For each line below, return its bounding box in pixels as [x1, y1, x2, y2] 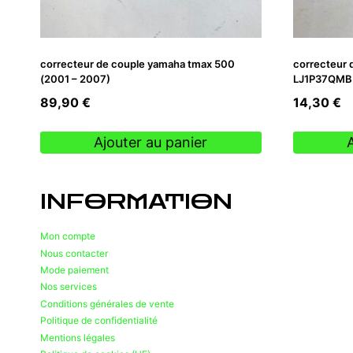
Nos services [40, 281, 97, 293]
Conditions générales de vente [40, 297, 174, 310]
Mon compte [40, 230, 95, 243]
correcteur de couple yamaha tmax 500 [40, 57, 235, 70]
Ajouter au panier [94, 134, 208, 151]
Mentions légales [40, 331, 115, 344]
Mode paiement [40, 264, 109, 277]
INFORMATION [40, 190, 232, 215]
